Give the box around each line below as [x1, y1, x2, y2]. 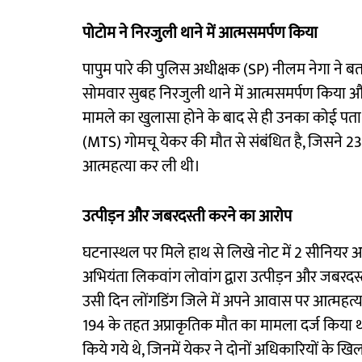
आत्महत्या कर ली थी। [82, 153, 200, 180]
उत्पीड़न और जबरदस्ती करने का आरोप [82, 203, 292, 230]
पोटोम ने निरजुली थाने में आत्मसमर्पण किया [82, 19, 318, 47]
